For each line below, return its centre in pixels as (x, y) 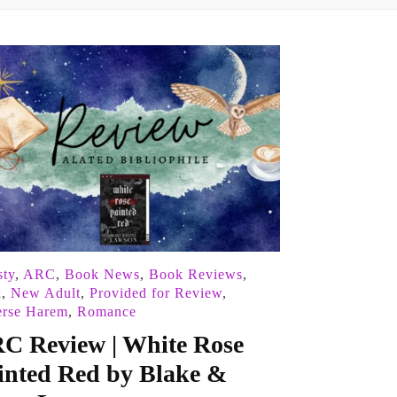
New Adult (45, 293)
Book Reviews (195, 275)
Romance (106, 312)
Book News (102, 275)
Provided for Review (156, 293)
